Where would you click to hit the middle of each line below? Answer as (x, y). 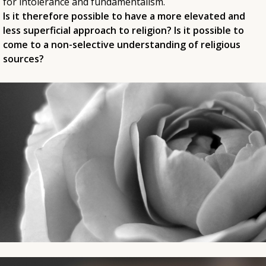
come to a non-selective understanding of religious (122, 45)
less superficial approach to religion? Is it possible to (123, 31)
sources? (23, 59)
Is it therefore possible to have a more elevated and (124, 16)
